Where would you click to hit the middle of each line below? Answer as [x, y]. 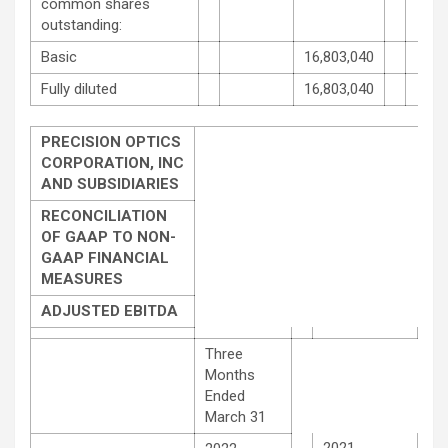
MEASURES [82, 278]
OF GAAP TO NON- [108, 236]
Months [230, 374]
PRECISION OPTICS [111, 141]
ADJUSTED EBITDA [109, 310]
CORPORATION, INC [112, 162]
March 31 [235, 416]
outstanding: [81, 24]
